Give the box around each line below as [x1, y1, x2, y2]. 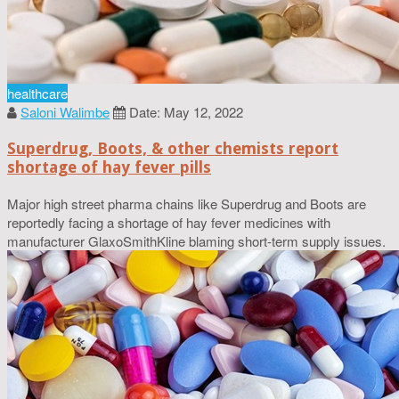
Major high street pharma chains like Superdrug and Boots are [7, 193, 366, 213]
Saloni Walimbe [20, 102, 110, 121]
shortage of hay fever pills [7, 157, 211, 176]
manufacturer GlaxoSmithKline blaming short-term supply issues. [7, 231, 386, 250]
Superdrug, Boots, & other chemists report [7, 138, 338, 158]
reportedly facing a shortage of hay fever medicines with [7, 212, 330, 232]
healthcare [7, 83, 68, 102]
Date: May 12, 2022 [129, 102, 243, 121]
